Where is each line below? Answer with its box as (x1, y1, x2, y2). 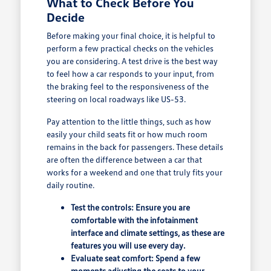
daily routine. (46, 180, 94, 191)
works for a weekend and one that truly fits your (46, 167, 223, 178)
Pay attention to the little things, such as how (46, 116, 211, 127)
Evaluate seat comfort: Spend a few (70, 253, 200, 264)
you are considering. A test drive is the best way (46, 56, 218, 67)
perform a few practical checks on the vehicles (46, 43, 214, 54)
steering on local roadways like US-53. (46, 94, 186, 105)
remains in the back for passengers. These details (46, 142, 223, 152)
